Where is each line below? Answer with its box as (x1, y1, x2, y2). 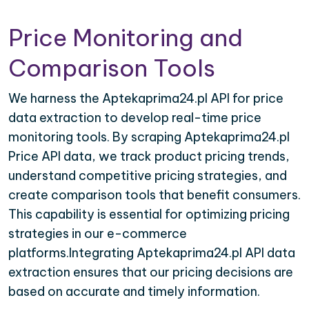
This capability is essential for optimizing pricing (8, 206, 290, 223)
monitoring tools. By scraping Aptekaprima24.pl (8, 129, 290, 146)
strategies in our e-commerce (8, 226, 187, 242)
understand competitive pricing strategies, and (8, 168, 287, 184)
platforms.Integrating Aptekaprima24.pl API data (8, 245, 295, 261)
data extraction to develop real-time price (8, 110, 261, 126)
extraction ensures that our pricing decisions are (8, 264, 293, 281)
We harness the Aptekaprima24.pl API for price (8, 90, 283, 107)
